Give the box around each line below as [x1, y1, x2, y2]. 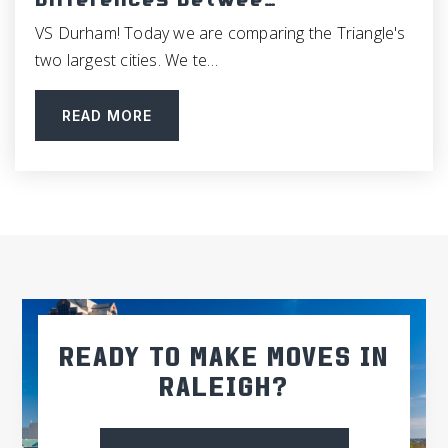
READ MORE [62, 107, 152, 125]
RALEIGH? [159, 379, 289, 406]
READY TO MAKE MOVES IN [59, 349, 389, 376]
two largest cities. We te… [35, 49, 219, 72]
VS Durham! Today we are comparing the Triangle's [35, 22, 406, 45]
